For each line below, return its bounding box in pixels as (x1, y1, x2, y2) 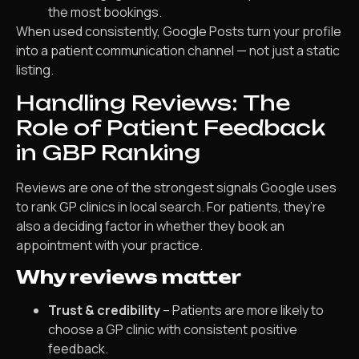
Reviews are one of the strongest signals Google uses (16, 179, 337, 197)
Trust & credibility (48, 301, 160, 319)
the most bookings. (48, 2, 162, 21)
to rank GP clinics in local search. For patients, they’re (16, 198, 325, 216)
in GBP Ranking (16, 139, 200, 166)
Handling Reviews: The (16, 90, 290, 116)
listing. (16, 60, 54, 79)
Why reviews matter (16, 265, 241, 288)
